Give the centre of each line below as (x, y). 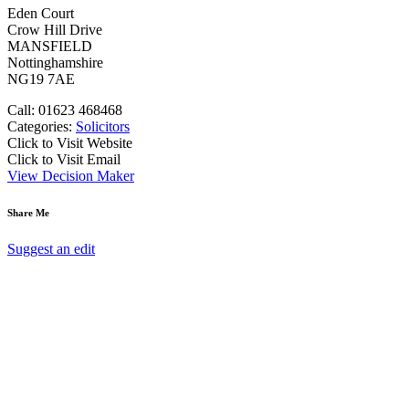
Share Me (28, 212)
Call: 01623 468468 (65, 110)
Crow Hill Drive (55, 29)
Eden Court (41, 13)
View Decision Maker (71, 175)
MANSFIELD (50, 46)
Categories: (42, 126)
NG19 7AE (41, 79)
